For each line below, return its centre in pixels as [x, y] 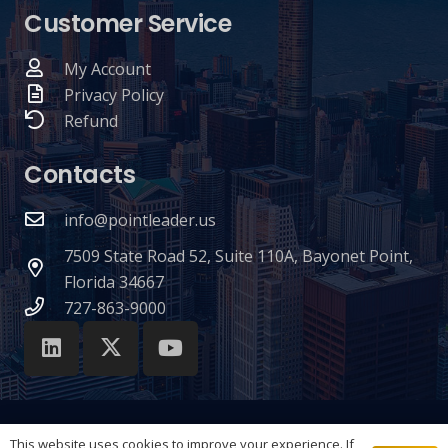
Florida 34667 [113, 282]
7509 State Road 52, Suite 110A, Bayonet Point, [238, 256]
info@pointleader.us [139, 220]
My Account [107, 69]
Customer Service [128, 23]
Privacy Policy [113, 95]
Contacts [80, 174]
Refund [90, 121]
